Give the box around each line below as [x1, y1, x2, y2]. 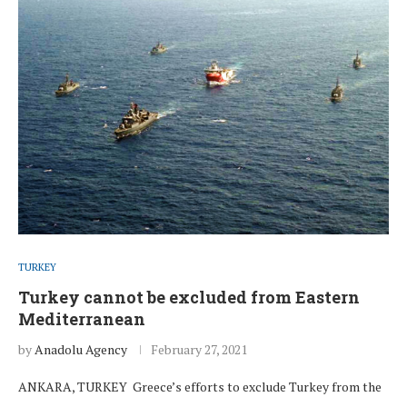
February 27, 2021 [151, 341, 247, 359]
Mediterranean [18, 308, 145, 331]
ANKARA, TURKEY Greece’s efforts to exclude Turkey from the [18, 378, 382, 396]
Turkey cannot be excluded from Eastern [18, 286, 360, 309]
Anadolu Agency [35, 341, 127, 359]
